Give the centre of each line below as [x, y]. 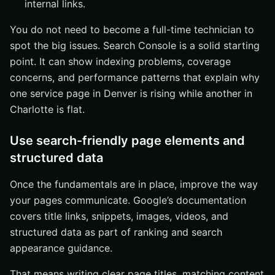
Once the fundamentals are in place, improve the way [134, 184]
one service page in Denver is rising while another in [131, 93]
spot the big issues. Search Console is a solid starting [135, 45]
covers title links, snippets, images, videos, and [119, 216]
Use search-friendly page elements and [127, 141]
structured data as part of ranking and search [116, 232]
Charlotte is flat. [47, 109]
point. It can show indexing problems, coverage [120, 61]
